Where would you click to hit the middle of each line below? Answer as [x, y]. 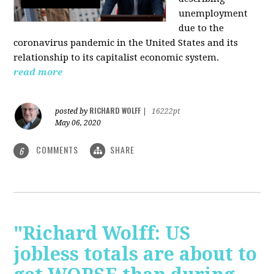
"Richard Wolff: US [102, 234]
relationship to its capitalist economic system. [117, 57]
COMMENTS [57, 149]
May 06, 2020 [78, 123]
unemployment [213, 13]
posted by [72, 111]
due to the [202, 28]
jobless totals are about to [135, 254]
